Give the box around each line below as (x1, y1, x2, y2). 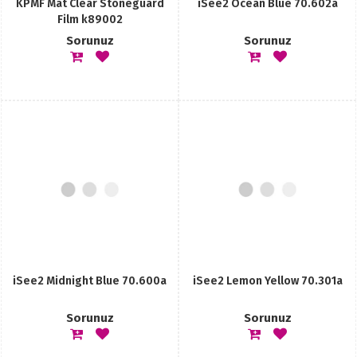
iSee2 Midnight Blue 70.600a (13, 274, 167, 288)
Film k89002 (57, 13, 123, 26)
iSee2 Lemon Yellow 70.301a (192, 274, 343, 288)
